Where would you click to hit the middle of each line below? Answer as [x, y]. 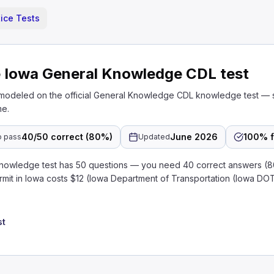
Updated [154, 137]
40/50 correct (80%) [67, 137]
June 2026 [194, 137]
